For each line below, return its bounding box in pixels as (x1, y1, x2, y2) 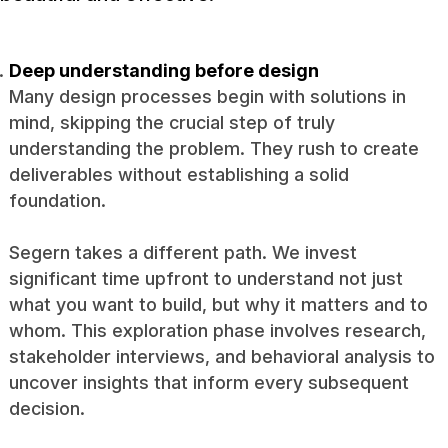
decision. (8, 397, 85, 419)
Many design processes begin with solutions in (8, 85, 406, 107)
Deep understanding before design (8, 59, 319, 81)
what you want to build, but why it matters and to (8, 293, 428, 315)
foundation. (8, 189, 106, 211)
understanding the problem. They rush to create (8, 137, 419, 159)
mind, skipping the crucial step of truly (8, 111, 335, 133)
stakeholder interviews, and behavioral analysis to (8, 345, 435, 367)
